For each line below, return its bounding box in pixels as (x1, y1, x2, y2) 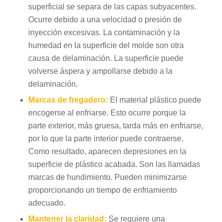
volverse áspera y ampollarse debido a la (28, 67, 172, 76)
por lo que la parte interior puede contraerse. (28, 134, 183, 143)
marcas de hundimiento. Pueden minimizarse (28, 173, 187, 182)
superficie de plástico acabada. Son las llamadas (28, 160, 200, 169)
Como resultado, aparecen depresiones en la (28, 147, 186, 156)
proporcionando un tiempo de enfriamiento (28, 186, 177, 195)
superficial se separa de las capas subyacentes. (28, 2, 196, 11)
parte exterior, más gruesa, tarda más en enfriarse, (28, 121, 203, 130)
